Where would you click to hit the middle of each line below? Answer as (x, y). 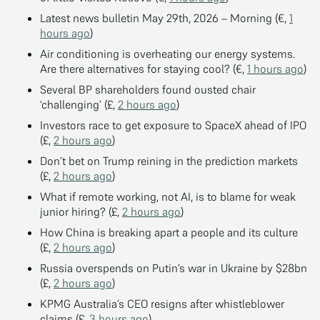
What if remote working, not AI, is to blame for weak (168, 196)
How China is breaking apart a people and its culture (169, 232)
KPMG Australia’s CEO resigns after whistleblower (162, 303)
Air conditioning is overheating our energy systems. (167, 53)
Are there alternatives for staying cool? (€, (144, 68)
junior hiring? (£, (81, 211)
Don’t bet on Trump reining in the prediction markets (169, 160)
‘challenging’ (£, (79, 104)
